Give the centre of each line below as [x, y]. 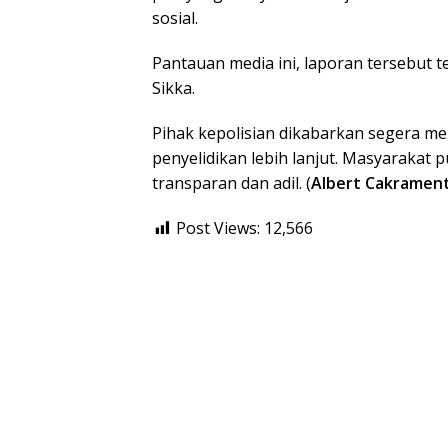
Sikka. [173, 87]
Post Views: [218, 227]
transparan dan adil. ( [231, 182]
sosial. [175, 17]
